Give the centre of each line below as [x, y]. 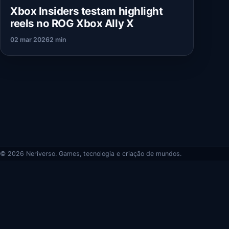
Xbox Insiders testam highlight [87, 11]
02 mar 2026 [30, 39]
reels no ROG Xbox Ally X [72, 23]
